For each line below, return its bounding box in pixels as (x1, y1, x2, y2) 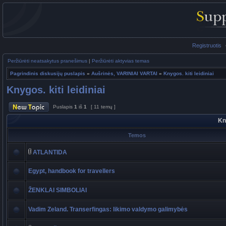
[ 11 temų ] (89, 104, 117, 109)
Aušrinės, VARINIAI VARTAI (91, 71, 157, 76)
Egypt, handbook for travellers (28, 167, 115, 175)
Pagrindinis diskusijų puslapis (10, 71, 85, 76)
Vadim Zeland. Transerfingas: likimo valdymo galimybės (28, 206, 188, 213)
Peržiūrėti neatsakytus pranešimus (8, 58, 87, 64)
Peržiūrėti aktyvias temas (92, 58, 149, 64)
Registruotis (192, 42, 221, 48)
